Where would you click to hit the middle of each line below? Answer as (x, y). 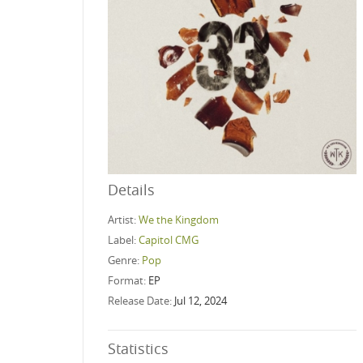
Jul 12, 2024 (201, 300)
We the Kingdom (179, 219)
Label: (123, 239)
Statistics (138, 348)
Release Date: (141, 300)
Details (131, 189)
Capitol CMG (169, 239)
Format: (128, 280)
